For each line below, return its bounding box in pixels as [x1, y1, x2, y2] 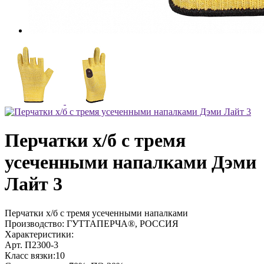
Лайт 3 [5, 173, 62, 195]
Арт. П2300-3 [5, 239, 58, 250]
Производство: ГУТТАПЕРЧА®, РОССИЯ [5, 218, 179, 229]
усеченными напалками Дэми [5, 151, 256, 173]
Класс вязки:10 [5, 250, 65, 260]
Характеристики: [5, 229, 74, 239]
